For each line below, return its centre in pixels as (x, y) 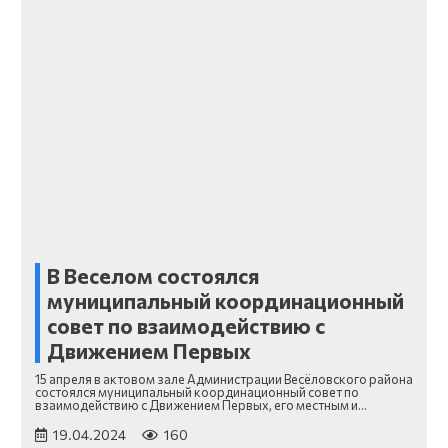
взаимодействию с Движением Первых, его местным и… (201, 405)
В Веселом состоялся (153, 276)
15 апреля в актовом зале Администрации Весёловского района (224, 379)
